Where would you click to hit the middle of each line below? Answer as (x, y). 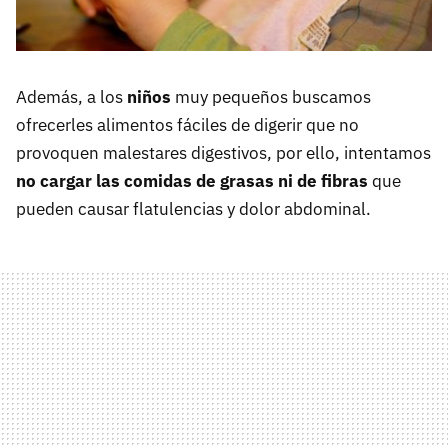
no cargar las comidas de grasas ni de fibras (192, 180)
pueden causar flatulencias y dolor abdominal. (193, 208)
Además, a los (71, 96)
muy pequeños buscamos (271, 96)
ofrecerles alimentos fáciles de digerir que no (187, 124)
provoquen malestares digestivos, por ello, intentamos (223, 152)
